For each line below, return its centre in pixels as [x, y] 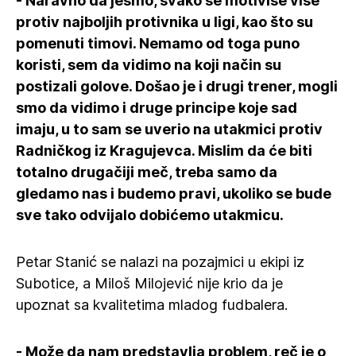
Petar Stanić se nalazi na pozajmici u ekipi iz [160, 262]
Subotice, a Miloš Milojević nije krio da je [149, 283]
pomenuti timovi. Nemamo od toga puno [158, 43]
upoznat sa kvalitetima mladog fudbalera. [152, 305]
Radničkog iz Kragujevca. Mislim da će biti [164, 151]
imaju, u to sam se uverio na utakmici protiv [169, 129]
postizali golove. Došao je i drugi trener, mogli [177, 86]
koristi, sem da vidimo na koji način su [149, 65]
